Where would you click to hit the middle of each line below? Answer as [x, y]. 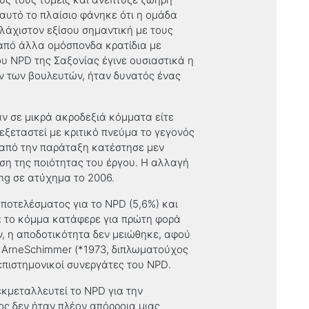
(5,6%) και [152, 204]
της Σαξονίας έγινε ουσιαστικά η [113, 60]
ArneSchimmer [37, 249]
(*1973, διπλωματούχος [130, 249]
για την [124, 291]
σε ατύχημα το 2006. [62, 178]
